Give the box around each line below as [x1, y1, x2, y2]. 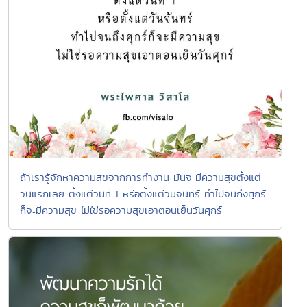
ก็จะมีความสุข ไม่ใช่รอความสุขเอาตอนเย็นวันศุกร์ [20, 203, 222, 218]
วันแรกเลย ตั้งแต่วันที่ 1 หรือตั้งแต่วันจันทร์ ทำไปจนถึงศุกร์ [20, 186, 266, 201]
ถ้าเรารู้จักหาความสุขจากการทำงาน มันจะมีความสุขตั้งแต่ [20, 170, 261, 185]
